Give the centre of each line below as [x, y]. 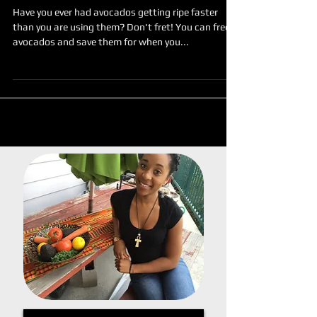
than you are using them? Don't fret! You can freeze [126, 52]
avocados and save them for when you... [101, 67]
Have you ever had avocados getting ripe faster [115, 38]
